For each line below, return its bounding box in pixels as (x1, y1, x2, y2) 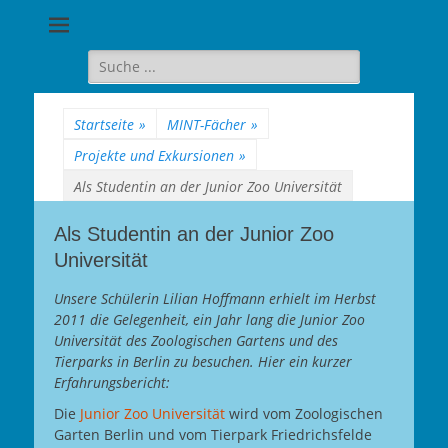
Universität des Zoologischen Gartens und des (54, 331, 338, 350)
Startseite (74, 115, 134, 134)
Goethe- (295, 17, 387, 44)
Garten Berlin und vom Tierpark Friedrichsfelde (54, 425, 372, 444)
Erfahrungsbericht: (54, 373, 170, 392)
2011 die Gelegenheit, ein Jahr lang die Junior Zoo (54, 310, 365, 329)
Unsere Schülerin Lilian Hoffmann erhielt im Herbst (54, 289, 376, 308)
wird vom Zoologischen (225, 404, 383, 423)
